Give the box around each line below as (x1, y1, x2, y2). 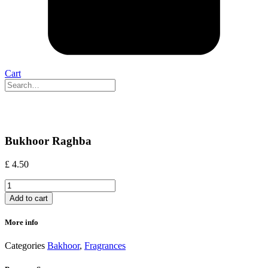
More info (5, 218, 38, 227)
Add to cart (10, 194, 48, 203)
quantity (4, 200, 35, 211)
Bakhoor (47, 240, 80, 251)
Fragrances (84, 240, 126, 251)
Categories (5, 240, 45, 251)
